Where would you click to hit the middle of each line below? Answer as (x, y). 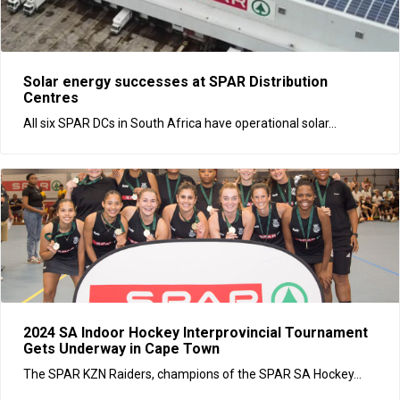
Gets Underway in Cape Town (123, 348)
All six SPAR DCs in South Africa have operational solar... (180, 123)
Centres (51, 97)
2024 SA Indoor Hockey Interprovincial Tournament (196, 332)
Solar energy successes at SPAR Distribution (175, 81)
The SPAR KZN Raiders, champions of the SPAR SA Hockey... (192, 374)
